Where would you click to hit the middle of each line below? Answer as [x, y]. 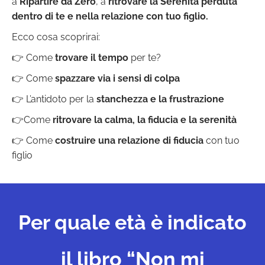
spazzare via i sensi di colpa [117, 79]
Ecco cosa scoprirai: [56, 37]
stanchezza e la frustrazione [160, 99]
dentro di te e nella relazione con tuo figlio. [110, 17]
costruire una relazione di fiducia [129, 141]
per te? [145, 58]
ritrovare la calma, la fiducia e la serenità [145, 120]
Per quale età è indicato [132, 223]
